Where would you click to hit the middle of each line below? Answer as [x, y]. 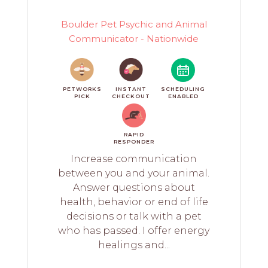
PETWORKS [82, 89]
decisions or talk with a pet [134, 216]
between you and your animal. [134, 173]
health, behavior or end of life [134, 202]
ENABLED [183, 96]
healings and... [134, 245]
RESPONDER [134, 141]
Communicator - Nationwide [134, 38]
